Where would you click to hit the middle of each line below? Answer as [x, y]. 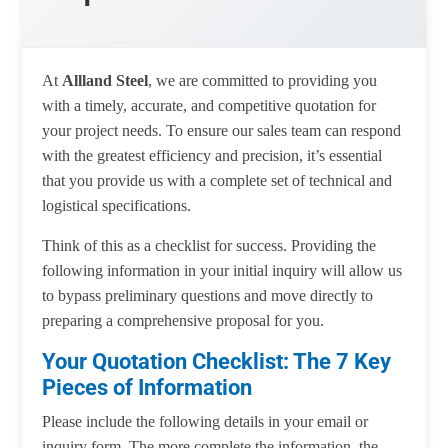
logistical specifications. [117, 206]
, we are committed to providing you [263, 81]
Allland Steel [105, 81]
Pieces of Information [147, 387]
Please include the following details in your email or [205, 422]
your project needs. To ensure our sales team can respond [222, 131]
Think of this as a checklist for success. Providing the [209, 246]
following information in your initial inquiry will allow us [222, 271]
